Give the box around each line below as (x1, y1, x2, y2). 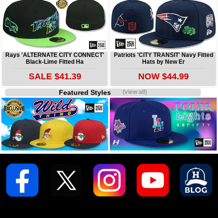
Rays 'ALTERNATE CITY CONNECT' (5, 52, 104, 59)
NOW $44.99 (138, 72, 189, 82)
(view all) (123, 88, 147, 95)
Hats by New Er (142, 58, 185, 66)
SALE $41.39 (28, 72, 81, 82)
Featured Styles (59, 88, 123, 96)
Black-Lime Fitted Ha (26, 58, 84, 66)
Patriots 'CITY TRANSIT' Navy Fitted (113, 52, 213, 59)
